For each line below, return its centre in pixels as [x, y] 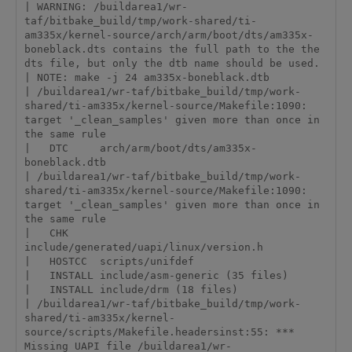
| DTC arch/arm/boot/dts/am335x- [140, 148]
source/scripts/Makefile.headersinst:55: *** [159, 332]
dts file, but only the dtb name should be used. [172, 64]
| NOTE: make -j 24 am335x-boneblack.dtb [147, 78]
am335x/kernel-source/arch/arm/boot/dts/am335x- [169, 35]
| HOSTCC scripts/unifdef [109, 262]
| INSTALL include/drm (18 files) [131, 290]
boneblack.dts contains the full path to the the [172, 49]
